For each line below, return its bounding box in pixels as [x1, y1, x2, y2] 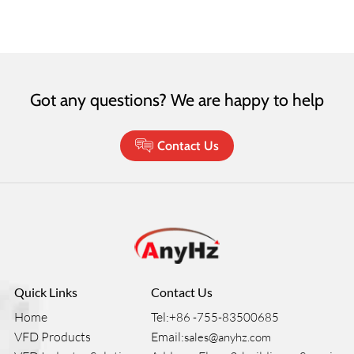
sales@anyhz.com [184, 329, 272, 345]
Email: [151, 328, 185, 345]
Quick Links [13, 284, 77, 299]
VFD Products [13, 328, 91, 345]
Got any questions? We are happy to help [30, 88, 324, 110]
